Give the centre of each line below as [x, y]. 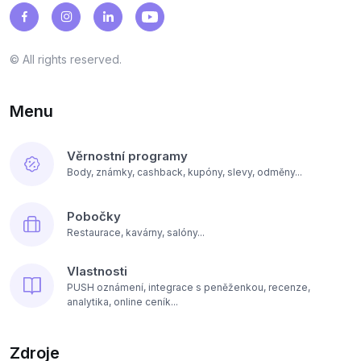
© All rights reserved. [66, 59]
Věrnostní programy [127, 156]
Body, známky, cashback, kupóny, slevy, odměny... [185, 172]
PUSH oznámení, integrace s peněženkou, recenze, [189, 287]
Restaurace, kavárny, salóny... [136, 233]
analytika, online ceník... [122, 301]
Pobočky [94, 217]
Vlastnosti [97, 271]
